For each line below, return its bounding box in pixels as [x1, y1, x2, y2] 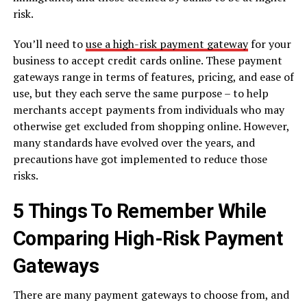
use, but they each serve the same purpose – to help [12, 86, 269, 101]
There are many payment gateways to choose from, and [12, 287, 289, 303]
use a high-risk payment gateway [85, 36, 248, 52]
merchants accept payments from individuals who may [12, 102, 284, 118]
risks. [12, 168, 38, 184]
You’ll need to [12, 36, 86, 52]
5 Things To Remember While [12, 199, 267, 223]
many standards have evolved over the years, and [12, 135, 255, 151]
